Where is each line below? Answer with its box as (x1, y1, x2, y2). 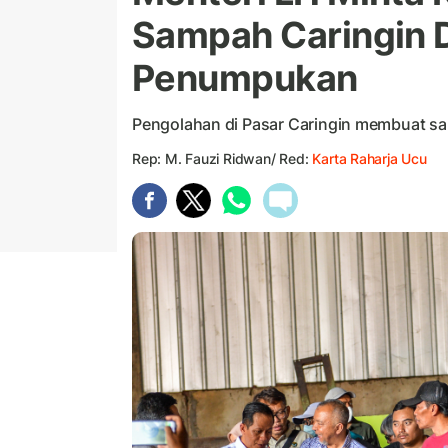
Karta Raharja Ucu (312, 150, 427, 168)
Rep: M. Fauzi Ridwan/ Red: (132, 150, 313, 168)
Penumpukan (132, 56, 358, 101)
